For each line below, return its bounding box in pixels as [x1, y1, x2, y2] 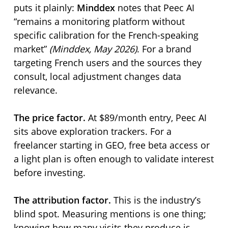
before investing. [13, 166, 85, 179]
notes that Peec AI [115, 2, 194, 14]
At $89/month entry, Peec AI [85, 111, 207, 124]
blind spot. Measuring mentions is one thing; [13, 208, 206, 220]
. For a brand [136, 43, 191, 55]
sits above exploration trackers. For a [13, 125, 172, 137]
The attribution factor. [13, 194, 111, 206]
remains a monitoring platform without [16, 15, 185, 27]
